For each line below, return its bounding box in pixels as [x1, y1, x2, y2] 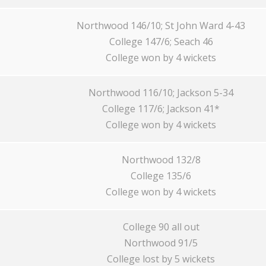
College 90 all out [122, 220, 199, 233]
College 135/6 [131, 169, 191, 182]
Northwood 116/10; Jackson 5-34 [88, 86, 233, 99]
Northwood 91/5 [124, 236, 198, 249]
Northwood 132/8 [121, 153, 201, 166]
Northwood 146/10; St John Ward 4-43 [77, 19, 245, 32]
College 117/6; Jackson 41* [102, 102, 220, 115]
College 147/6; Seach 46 [109, 35, 213, 48]
